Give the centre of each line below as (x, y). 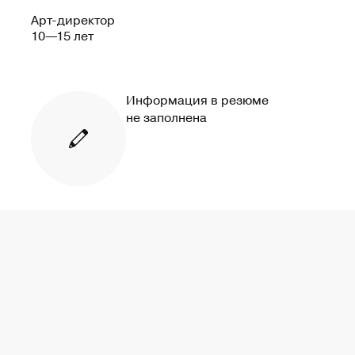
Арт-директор (73, 19)
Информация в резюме (197, 99)
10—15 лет (62, 35)
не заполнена (166, 117)
